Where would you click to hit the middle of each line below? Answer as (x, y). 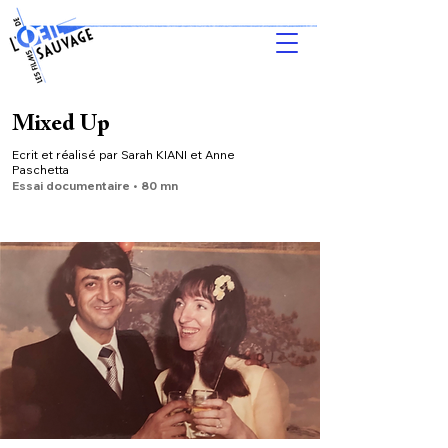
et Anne (211, 154)
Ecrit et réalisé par (66, 154)
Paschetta (40, 169)
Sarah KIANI (154, 154)
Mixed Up (61, 124)
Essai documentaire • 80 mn (95, 185)
